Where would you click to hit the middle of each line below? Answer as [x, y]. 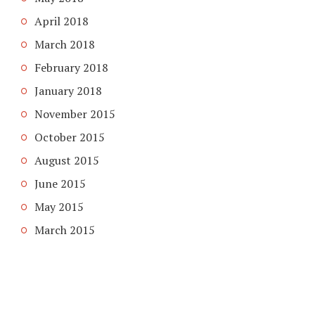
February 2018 [71, 67]
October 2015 [70, 137]
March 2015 [65, 230]
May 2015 [59, 206]
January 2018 [68, 90]
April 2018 [62, 21]
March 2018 [65, 44]
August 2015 [67, 160]
